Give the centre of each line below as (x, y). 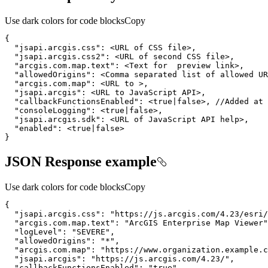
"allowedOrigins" (53, 241)
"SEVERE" (91, 232)
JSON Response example (81, 162)
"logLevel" (38, 232)
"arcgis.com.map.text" (65, 223)
